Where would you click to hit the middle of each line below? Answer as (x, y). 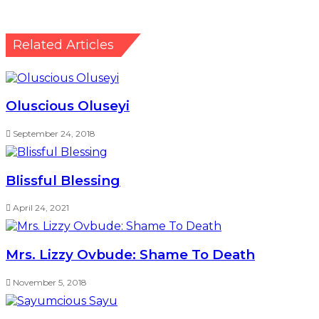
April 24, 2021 (41, 208)
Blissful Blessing (63, 180)
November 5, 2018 (50, 282)
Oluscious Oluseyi (68, 106)
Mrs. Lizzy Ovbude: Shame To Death (130, 255)
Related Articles (63, 45)
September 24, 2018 (54, 133)
